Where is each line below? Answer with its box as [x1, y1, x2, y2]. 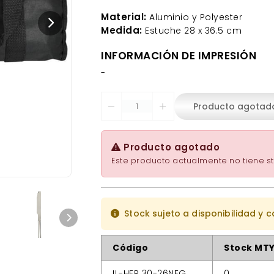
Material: [101, 10, 147, 24]
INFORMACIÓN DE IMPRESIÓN [101, 48, 256, 64]
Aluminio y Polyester [146, 11, 242, 24]
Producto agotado [120, 141, 220, 154]
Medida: [101, 24, 143, 37]
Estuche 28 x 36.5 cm [142, 24, 242, 37]
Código [113, 242, 148, 254]
